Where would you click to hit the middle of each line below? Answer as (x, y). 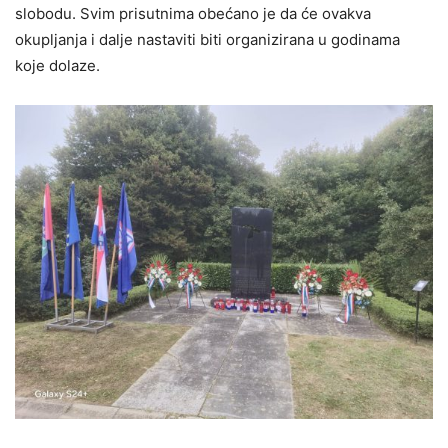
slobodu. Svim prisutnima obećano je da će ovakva (193, 14)
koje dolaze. (57, 66)
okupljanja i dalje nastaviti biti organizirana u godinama (207, 40)
